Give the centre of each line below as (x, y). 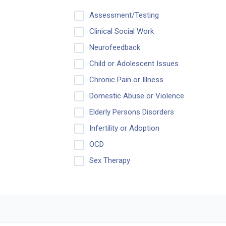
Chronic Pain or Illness (126, 80)
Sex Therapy (109, 161)
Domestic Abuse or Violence (136, 96)
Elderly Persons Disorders (131, 112)
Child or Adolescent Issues (134, 64)
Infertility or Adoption (124, 128)
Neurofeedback (115, 48)
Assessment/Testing (124, 15)
